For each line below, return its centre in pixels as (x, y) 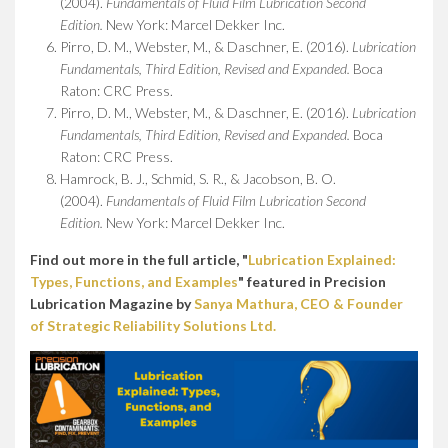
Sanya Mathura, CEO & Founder (298, 303)
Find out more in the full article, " (139, 259)
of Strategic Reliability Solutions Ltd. (153, 325)
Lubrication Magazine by (112, 303)
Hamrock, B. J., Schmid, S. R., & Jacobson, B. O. (198, 178)
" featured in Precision (312, 281)
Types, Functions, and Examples (134, 281)
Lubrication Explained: (322, 259)
